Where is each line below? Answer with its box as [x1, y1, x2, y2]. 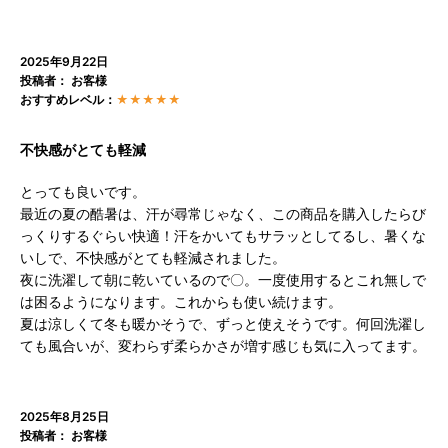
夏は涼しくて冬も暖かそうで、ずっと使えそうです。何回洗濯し [20, 315, 426, 333]
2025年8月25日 [20, 409, 109, 425]
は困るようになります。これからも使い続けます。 [20, 293, 342, 311]
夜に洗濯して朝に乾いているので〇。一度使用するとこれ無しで [20, 271, 426, 289]
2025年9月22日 [20, 54, 108, 70]
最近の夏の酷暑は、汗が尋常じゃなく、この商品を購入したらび [20, 205, 426, 223]
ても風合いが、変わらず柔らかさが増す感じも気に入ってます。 [20, 337, 426, 355]
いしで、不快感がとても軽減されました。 [20, 249, 286, 267]
